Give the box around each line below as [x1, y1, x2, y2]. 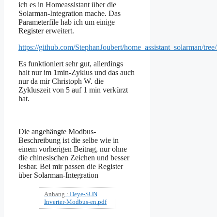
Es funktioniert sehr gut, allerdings [18, 59, 123, 68]
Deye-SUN [70, 190, 97, 198]
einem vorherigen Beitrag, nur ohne [18, 144, 127, 153]
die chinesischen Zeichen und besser [18, 153, 129, 162]
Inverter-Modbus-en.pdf [44, 198, 107, 205]
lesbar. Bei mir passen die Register [18, 162, 123, 170]
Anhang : [44, 190, 70, 198]
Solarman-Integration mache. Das [18, 9, 121, 17]
